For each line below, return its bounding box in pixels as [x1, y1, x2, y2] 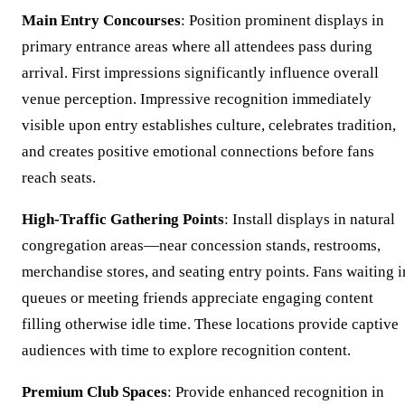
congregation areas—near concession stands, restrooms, [22, 236, 381, 254]
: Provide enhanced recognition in [167, 382, 384, 400]
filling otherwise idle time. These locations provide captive [22, 315, 399, 333]
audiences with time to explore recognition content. [22, 341, 351, 359]
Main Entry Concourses [22, 11, 181, 29]
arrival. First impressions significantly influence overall [22, 63, 379, 81]
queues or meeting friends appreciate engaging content [22, 288, 373, 306]
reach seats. [22, 168, 96, 186]
